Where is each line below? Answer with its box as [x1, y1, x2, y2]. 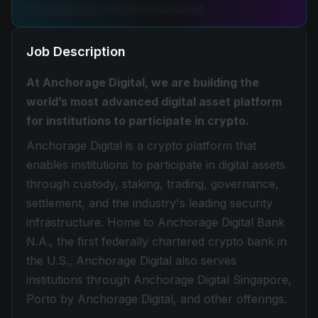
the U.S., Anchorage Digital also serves [26, 253, 236, 268]
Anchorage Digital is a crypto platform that [26, 138, 256, 153]
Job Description [26, 44, 126, 59]
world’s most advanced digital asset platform [26, 94, 282, 109]
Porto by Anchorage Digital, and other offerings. [26, 292, 287, 306]
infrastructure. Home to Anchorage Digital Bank [26, 215, 285, 229]
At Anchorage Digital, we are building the [26, 75, 259, 89]
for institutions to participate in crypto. [26, 114, 249, 128]
